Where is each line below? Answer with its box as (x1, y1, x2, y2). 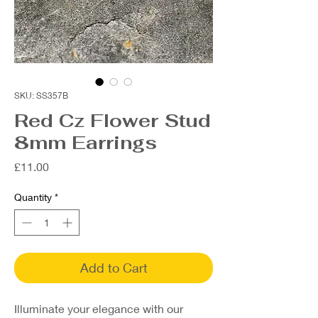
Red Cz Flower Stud (14, 109, 211, 133)
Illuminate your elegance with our (14, 302, 183, 315)
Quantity (14, 191, 52, 203)
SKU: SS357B (14, 90, 68, 101)
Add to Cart (79, 260, 148, 275)
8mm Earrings (14, 131, 157, 155)
